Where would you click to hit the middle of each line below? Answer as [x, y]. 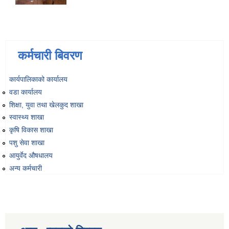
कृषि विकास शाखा [31, 130]
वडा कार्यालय [26, 92]
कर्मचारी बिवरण [50, 56]
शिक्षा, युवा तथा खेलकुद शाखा [46, 105]
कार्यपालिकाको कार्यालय [38, 79]
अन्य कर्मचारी [26, 168]
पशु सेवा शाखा [27, 143]
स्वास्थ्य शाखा [27, 117]
